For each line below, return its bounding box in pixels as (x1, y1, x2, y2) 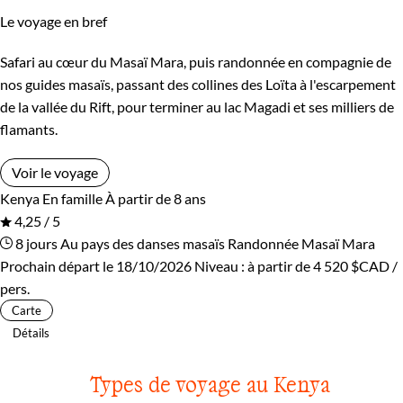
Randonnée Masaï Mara (228, 234, 375, 252)
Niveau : (194, 256, 247, 274)
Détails (13, 325, 49, 340)
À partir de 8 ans (105, 189, 206, 207)
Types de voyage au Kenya (89, 370, 330, 397)
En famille (42, 189, 103, 207)
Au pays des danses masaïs (60, 234, 225, 252)
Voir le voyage (12, 163, 98, 181)
